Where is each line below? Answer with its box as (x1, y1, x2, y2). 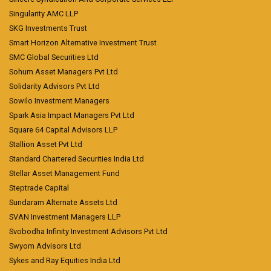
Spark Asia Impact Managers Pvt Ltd (9, 111, 134, 120)
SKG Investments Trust (9, 24, 87, 33)
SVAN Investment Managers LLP (9, 212, 120, 222)
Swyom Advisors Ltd (9, 241, 81, 251)
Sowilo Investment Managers (9, 96, 109, 106)
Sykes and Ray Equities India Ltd (9, 256, 120, 266)
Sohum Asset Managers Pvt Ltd (9, 67, 118, 77)
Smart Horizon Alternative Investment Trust (9, 38, 157, 48)
